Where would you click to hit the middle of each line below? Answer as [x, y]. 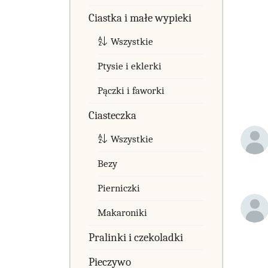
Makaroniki [122, 212]
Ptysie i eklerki [130, 66]
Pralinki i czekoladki [136, 237]
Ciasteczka [112, 115]
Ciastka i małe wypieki [140, 18]
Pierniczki [119, 188]
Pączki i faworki [131, 90]
